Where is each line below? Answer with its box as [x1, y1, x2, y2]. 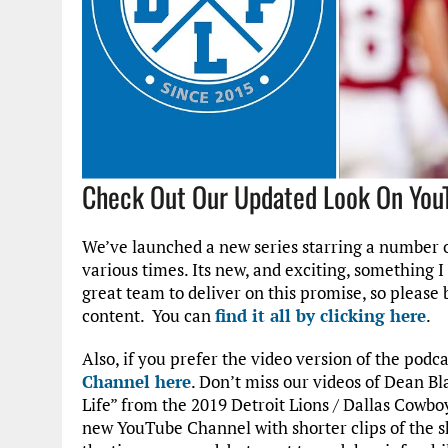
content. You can [82, 303, 215, 327]
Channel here [82, 369, 191, 393]
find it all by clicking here [215, 303, 426, 327]
